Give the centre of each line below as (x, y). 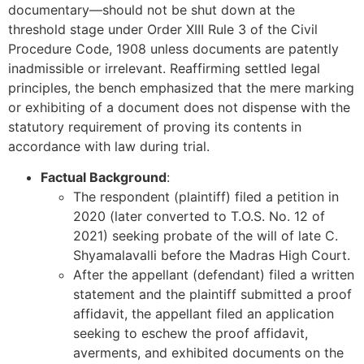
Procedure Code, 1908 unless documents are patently (173, 49)
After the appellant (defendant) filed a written (214, 275)
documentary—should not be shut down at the (152, 10)
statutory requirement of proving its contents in (155, 127)
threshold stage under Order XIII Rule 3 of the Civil (163, 30)
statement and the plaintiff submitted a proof (212, 295)
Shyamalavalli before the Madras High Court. (212, 256)
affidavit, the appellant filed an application (204, 314)
